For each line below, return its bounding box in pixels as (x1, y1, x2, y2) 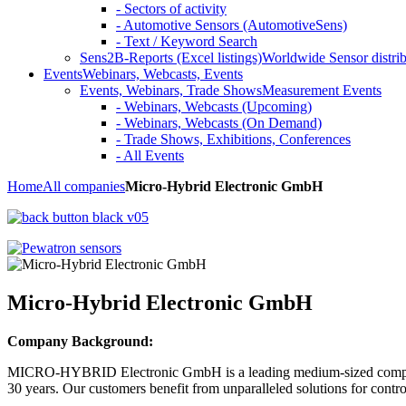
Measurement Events (262, 82, 382, 98)
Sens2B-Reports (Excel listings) (80, 50, 262, 65)
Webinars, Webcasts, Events (82, 66, 243, 82)
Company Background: (7, 333, 153, 349)
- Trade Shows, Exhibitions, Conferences (116, 131, 351, 147)
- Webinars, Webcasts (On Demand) (116, 115, 322, 130)
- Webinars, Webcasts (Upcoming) (116, 99, 312, 114)
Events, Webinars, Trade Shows (80, 82, 262, 98)
